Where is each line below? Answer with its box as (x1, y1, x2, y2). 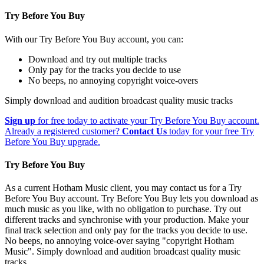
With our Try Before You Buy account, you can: (5, 34, 183, 44)
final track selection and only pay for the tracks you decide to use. (5, 225, 247, 236)
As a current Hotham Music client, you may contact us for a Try (5, 183, 242, 193)
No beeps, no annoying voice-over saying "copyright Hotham (5, 236, 234, 246)
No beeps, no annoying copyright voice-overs (28, 75, 198, 85)
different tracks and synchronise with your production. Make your (5, 214, 249, 225)
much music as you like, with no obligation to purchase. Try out (5, 204, 241, 214)
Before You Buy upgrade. (5, 136, 100, 147)
